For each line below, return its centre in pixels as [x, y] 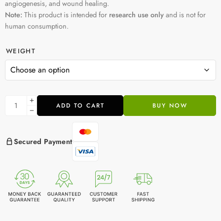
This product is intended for [66, 14]
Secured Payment [43, 141]
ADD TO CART [80, 105]
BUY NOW [170, 105]
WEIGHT [21, 51]
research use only [136, 14]
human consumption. [37, 26]
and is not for [185, 14]
